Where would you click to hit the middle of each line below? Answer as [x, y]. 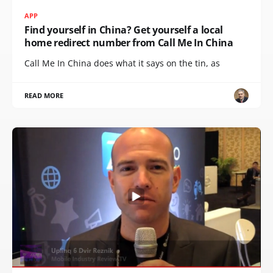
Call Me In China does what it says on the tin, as [122, 63]
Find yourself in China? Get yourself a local [124, 30]
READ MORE [44, 95]
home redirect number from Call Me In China [129, 43]
